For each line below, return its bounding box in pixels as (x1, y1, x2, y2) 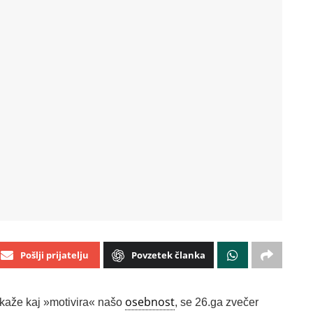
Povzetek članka (131, 248, 205, 261)
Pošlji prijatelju (20, 248, 89, 261)
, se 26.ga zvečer (175, 296, 259, 308)
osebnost (125, 293, 175, 310)
